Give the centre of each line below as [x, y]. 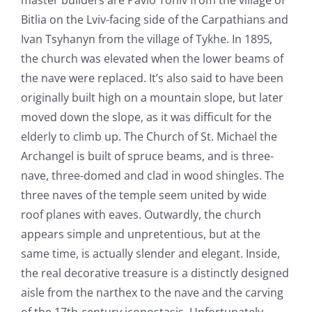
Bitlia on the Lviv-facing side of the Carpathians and [154, 19]
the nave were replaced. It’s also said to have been [152, 78]
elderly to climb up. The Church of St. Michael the [149, 136]
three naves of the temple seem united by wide [143, 195]
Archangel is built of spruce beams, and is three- [147, 156]
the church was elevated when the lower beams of [152, 58]
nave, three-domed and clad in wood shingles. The [152, 175]
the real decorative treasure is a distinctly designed [155, 273]
